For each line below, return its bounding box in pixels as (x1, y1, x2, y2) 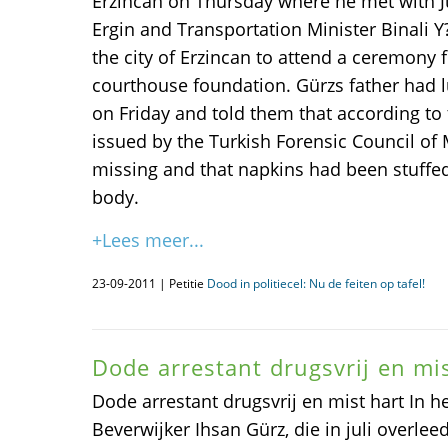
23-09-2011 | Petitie (92, 275, 207, 292)
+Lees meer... (92, 228, 204, 252)
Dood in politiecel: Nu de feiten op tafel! (207, 275, 425, 292)
